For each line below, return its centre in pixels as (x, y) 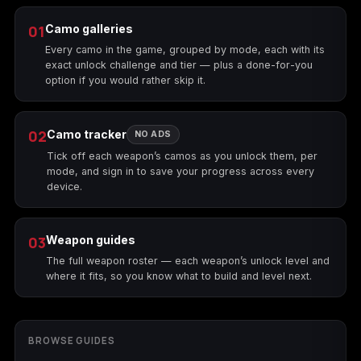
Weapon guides (91, 240)
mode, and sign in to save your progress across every (180, 171)
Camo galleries (89, 29)
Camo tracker (87, 134)
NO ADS (153, 134)
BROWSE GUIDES (72, 340)
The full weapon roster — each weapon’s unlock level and (188, 261)
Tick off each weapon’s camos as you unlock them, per (182, 156)
